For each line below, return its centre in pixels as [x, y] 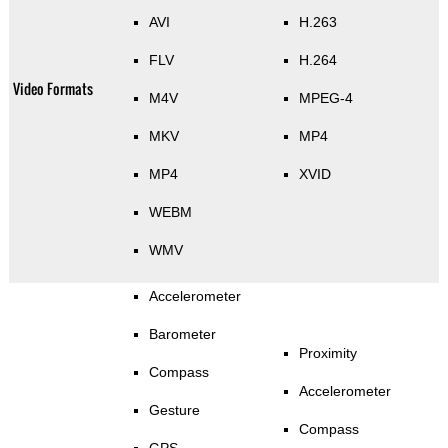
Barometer [182, 333]
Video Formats [52, 88]
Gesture [174, 409]
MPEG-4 [325, 97]
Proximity [327, 352]
